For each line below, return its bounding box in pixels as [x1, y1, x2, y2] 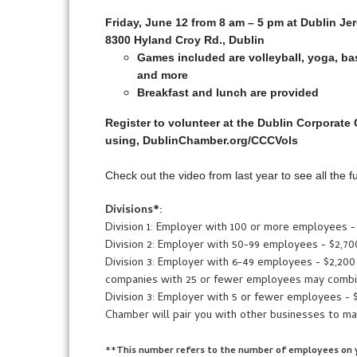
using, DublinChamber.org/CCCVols [105, 134, 301, 147]
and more [137, 69, 188, 81]
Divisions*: [105, 202, 163, 220]
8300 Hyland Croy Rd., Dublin [105, 33, 265, 46]
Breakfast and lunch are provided [137, 86, 319, 99]
